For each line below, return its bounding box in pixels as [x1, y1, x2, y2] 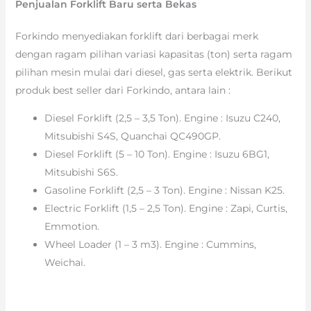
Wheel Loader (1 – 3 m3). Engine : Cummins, [44, 237, 256, 251]
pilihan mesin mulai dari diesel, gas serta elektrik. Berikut [15, 65, 292, 78]
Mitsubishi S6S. [44, 165, 118, 178]
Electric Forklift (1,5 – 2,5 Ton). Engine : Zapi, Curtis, [44, 201, 287, 215]
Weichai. [44, 255, 85, 269]
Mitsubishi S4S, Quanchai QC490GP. [44, 129, 221, 142]
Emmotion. [44, 219, 99, 233]
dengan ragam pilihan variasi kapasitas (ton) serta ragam [15, 47, 292, 60]
